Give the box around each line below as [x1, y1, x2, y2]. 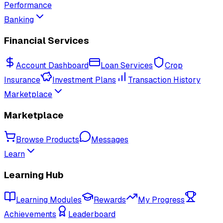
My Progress [138, 194, 185, 205]
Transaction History [128, 74, 201, 85]
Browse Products [16, 134, 79, 145]
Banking [4, 14, 34, 25]
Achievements [4, 209, 56, 220]
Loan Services [101, 60, 153, 71]
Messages [91, 134, 128, 145]
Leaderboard [68, 209, 115, 220]
